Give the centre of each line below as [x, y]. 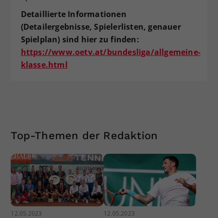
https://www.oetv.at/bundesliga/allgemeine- [110, 52]
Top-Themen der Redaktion [84, 136]
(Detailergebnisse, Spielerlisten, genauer [101, 27]
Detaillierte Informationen [73, 14]
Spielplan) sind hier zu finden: [80, 40]
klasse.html [44, 65]
